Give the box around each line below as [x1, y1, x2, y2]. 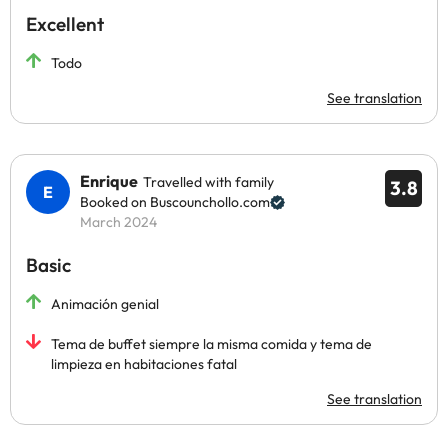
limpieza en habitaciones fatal [51, 355, 237, 373]
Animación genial [51, 295, 159, 313]
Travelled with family [143, 173, 274, 191]
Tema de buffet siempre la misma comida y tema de [51, 335, 372, 353]
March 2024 [80, 213, 157, 231]
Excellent [26, 12, 104, 36]
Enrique [80, 171, 138, 191]
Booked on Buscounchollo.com [80, 193, 270, 211]
